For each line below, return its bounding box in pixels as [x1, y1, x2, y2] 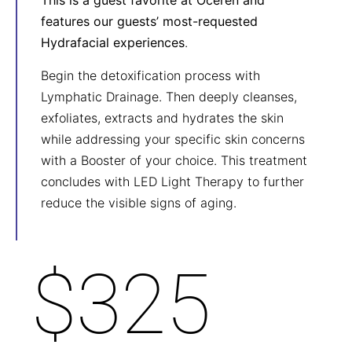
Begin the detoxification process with [41, 67, 260, 83]
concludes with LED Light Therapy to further [41, 173, 304, 189]
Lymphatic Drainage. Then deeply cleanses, [41, 88, 297, 104]
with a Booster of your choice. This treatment [41, 152, 307, 168]
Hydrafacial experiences [41, 35, 185, 51]
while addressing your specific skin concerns [41, 130, 305, 147]
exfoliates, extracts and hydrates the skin [41, 109, 284, 126]
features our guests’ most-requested [41, 13, 258, 30]
